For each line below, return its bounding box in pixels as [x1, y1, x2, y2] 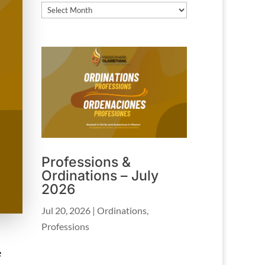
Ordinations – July [41, 167, 159, 185]
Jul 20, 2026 [41, 205, 91, 216]
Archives [41, 2, 77, 14]
